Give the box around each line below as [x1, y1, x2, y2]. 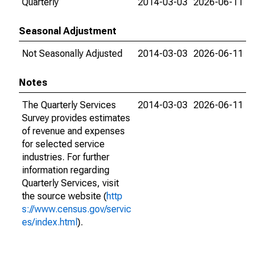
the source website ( [22, 190, 106, 202]
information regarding [22, 164, 109, 176]
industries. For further [22, 151, 109, 163]
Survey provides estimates [22, 112, 130, 124]
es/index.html [22, 216, 77, 228]
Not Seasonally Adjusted [22, 48, 122, 59]
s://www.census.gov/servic [22, 203, 131, 215]
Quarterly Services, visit [22, 177, 119, 189]
